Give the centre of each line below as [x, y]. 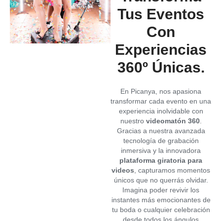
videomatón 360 [173, 121]
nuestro [133, 121]
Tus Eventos [161, 14]
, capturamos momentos [172, 170]
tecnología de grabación [161, 140]
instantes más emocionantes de [161, 200]
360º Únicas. [161, 67]
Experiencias [161, 49]
